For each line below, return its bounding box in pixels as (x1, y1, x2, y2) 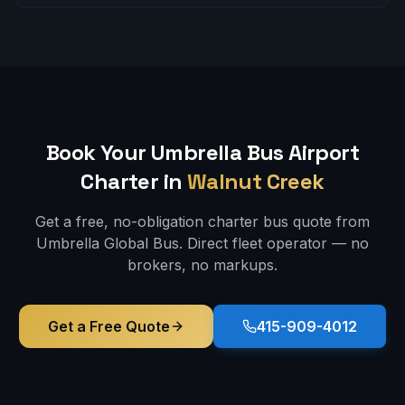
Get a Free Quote (48, 317, 170, 335)
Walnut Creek (186, 167, 325, 195)
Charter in (80, 167, 183, 195)
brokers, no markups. (127, 256, 278, 274)
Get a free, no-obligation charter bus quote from (35, 212, 370, 231)
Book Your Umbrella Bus (45, 138, 289, 166)
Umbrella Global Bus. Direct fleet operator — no (36, 234, 369, 252)
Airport (288, 138, 359, 166)
